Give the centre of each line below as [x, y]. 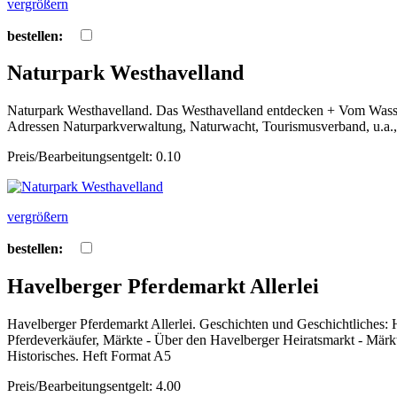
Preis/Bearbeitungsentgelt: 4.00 [94, 386]
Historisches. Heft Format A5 [89, 356]
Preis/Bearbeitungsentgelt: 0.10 [94, 157]
